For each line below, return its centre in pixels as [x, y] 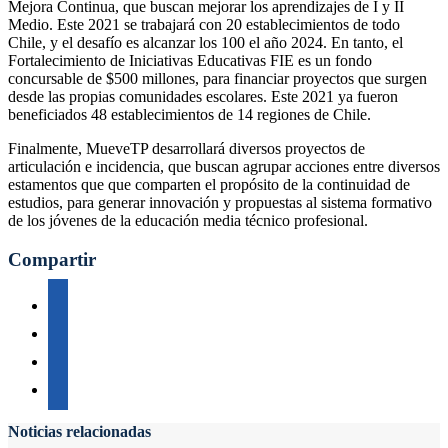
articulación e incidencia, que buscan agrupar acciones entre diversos [224, 167]
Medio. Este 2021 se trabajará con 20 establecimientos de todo [204, 25]
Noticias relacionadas [79, 431]
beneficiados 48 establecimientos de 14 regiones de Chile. [189, 115]
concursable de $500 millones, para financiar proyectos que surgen [217, 79]
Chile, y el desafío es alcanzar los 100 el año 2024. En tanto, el [205, 43]
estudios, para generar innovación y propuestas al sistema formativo [220, 203]
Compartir [52, 259]
